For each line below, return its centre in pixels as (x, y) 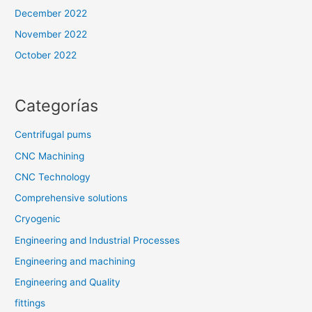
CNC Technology (53, 177)
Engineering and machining (75, 261)
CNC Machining (50, 156)
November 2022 (51, 34)
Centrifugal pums (53, 135)
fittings (30, 303)
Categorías (57, 106)
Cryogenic (38, 219)
